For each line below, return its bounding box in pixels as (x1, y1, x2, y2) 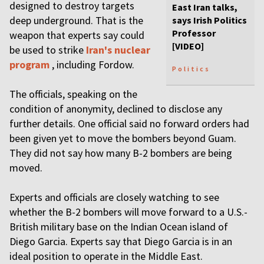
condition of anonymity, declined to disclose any (9, 102, 222, 115)
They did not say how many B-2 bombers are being (9, 146, 232, 160)
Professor (172, 27, 216, 39)
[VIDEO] (172, 40, 204, 52)
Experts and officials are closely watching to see (9, 190, 219, 204)
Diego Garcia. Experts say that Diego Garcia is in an (9, 235, 232, 248)
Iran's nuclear (86, 43, 150, 57)
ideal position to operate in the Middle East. (9, 249, 203, 263)
